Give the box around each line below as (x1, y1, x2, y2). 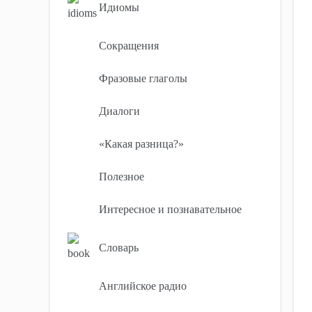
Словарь (99, 242, 139, 253)
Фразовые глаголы (99, 72, 187, 84)
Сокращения (99, 40, 159, 52)
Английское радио (99, 280, 187, 292)
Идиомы (99, 1, 139, 13)
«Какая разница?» (99, 138, 184, 150)
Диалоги (99, 105, 140, 117)
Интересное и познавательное (99, 203, 242, 215)
